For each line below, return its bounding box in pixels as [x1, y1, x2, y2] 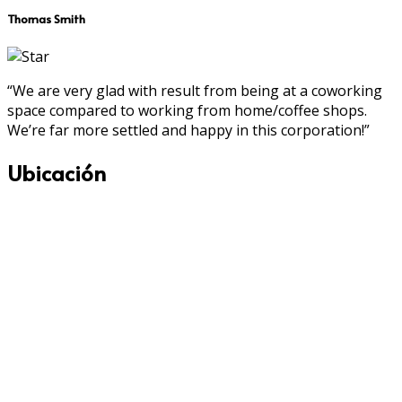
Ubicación [7, 157, 106, 188]
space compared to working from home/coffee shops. [7, 100, 367, 120]
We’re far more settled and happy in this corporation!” [7, 119, 370, 140]
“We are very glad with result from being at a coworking [7, 80, 382, 100]
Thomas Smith [7, 9, 85, 27]
